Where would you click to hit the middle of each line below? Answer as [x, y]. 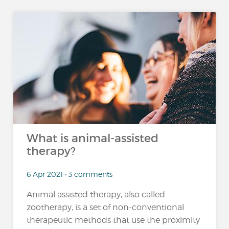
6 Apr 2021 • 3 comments [70, 174]
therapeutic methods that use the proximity [113, 220]
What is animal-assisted [93, 138]
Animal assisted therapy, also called [96, 194]
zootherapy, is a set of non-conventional [106, 207]
